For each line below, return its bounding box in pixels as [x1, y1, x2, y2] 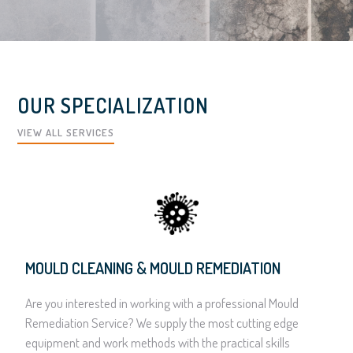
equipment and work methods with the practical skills [25, 333, 291, 351]
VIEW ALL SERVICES [17, 126, 115, 139]
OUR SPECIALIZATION [17, 92, 210, 119]
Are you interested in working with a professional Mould [25, 294, 299, 311]
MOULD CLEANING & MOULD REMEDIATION [25, 257, 281, 278]
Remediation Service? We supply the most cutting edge [25, 314, 299, 331]
